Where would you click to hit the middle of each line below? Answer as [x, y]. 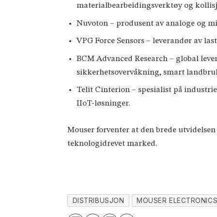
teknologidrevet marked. [113, 143]
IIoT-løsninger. [104, 104]
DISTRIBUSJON [98, 200]
